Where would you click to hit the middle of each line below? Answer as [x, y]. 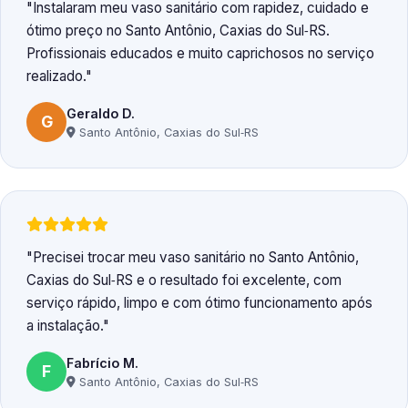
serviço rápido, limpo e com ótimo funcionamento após [199, 303]
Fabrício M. [102, 362]
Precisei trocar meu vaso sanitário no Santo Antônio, [196, 258]
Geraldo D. [101, 113]
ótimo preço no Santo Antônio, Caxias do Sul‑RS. [178, 31]
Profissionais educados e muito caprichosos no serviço [200, 54]
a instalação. [65, 326]
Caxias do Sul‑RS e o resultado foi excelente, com [184, 280]
